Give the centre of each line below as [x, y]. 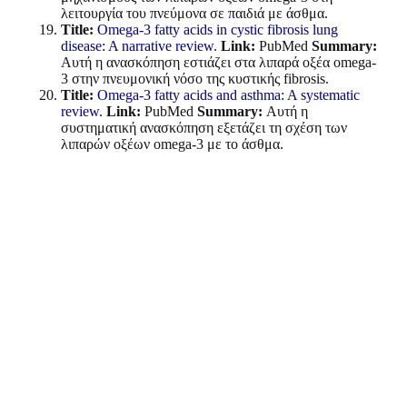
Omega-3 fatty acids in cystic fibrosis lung [217, 30]
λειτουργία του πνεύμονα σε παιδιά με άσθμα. [194, 14]
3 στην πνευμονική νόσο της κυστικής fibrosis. [194, 79]
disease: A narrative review [137, 46]
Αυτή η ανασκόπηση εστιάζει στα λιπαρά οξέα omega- [218, 63]
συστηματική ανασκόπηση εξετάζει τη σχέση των [203, 128]
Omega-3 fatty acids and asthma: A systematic [226, 95]
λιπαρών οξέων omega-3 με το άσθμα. [172, 144]
